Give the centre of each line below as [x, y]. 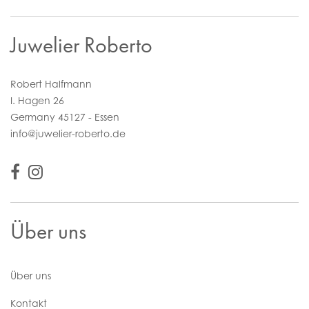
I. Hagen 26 [37, 100]
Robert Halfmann [51, 84]
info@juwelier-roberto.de [68, 133]
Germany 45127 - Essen [65, 117]
